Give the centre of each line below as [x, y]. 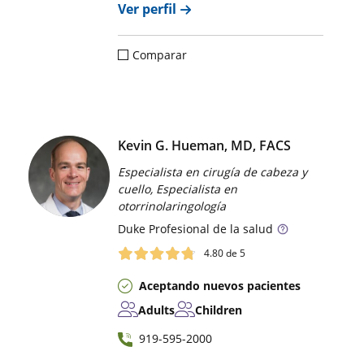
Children [219, 310]
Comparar [160, 54]
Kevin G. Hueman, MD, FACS [205, 145]
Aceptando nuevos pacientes [220, 285]
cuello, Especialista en [178, 188]
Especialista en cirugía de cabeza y [213, 171]
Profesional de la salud [210, 228]
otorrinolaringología [172, 206]
